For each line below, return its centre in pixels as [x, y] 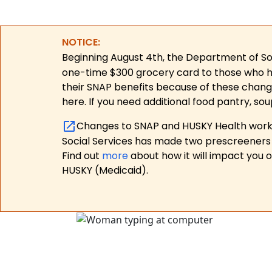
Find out [82, 156]
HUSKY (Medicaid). [105, 171]
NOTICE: [81, 42]
